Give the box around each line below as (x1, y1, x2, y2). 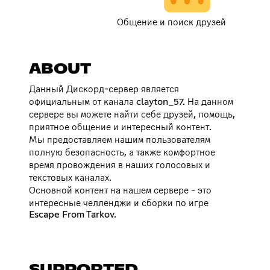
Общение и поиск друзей (117, 17, 227, 27)
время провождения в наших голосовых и (29, 160, 210, 170)
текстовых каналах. (29, 172, 111, 183)
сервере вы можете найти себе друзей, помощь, (29, 109, 235, 119)
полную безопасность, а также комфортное (29, 147, 215, 157)
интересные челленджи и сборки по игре (29, 198, 209, 208)
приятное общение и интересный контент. (29, 122, 212, 132)
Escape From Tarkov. (29, 209, 116, 219)
